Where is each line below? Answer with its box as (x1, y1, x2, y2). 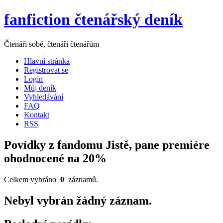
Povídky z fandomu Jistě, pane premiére (4, 138, 210, 151)
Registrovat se (24, 65, 68, 74)
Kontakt (24, 110, 49, 119)
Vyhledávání (24, 92, 63, 101)
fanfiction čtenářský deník (4, 10, 183, 29)
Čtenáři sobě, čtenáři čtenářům (4, 39, 99, 48)
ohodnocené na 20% (4, 151, 107, 165)
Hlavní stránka (24, 56, 70, 65)
